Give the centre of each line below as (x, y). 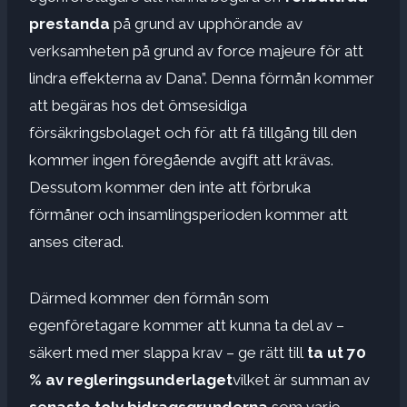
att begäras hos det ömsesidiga (138, 105)
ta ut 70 (335, 352)
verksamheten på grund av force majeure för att (196, 50)
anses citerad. (76, 241)
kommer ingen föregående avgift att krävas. (181, 159)
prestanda (69, 23)
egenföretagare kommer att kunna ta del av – (187, 325)
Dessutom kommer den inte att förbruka (170, 187)
